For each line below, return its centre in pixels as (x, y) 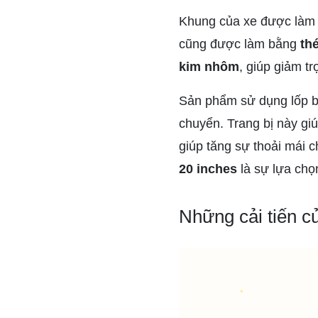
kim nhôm (209, 66)
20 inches (208, 169)
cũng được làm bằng (239, 44)
